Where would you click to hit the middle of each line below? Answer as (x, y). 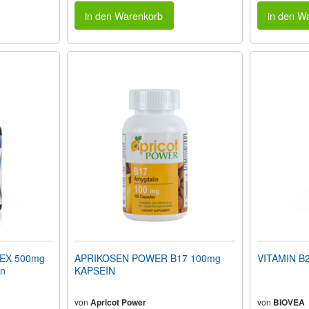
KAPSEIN (94, 270)
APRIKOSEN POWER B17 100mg (147, 258)
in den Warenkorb (124, 15)
